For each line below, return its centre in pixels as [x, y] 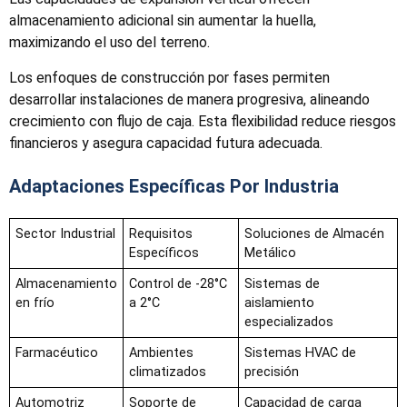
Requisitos [161, 233]
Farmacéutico [57, 352]
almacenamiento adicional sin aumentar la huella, [163, 21]
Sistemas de [282, 283]
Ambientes [161, 352]
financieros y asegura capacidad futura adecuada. [166, 143]
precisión [272, 372]
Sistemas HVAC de [300, 352]
